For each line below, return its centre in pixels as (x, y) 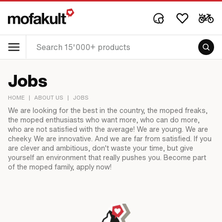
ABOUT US (49, 98)
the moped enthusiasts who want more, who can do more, (104, 120)
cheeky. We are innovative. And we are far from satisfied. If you (110, 139)
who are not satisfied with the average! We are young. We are (108, 129)
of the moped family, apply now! (60, 167)
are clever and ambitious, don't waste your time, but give (101, 148)
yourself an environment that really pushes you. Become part (107, 158)
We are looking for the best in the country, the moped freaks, (108, 111)
